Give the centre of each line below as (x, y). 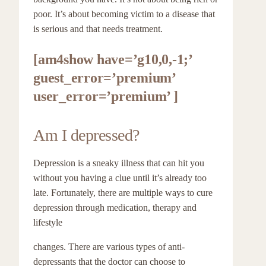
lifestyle (48, 222)
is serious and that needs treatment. (98, 29)
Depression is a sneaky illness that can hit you (119, 163)
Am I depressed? (86, 135)
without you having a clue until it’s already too (120, 178)
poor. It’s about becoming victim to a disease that (124, 14)
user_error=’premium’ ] (106, 96)
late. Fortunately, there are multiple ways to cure (123, 193)
